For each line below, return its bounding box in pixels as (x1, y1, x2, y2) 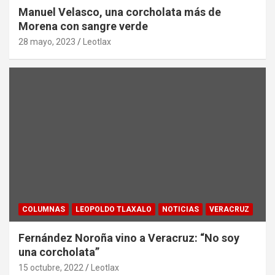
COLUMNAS (22, 204, 65, 214)
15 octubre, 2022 (18, 262, 83, 273)
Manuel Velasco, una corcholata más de (18, 5, 221, 18)
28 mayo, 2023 (18, 36, 76, 47)
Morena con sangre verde (18, 19, 148, 33)
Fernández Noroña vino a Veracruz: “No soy (18, 231, 239, 244)
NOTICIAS (162, 204, 199, 214)
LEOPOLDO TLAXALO (76, 204, 152, 214)
